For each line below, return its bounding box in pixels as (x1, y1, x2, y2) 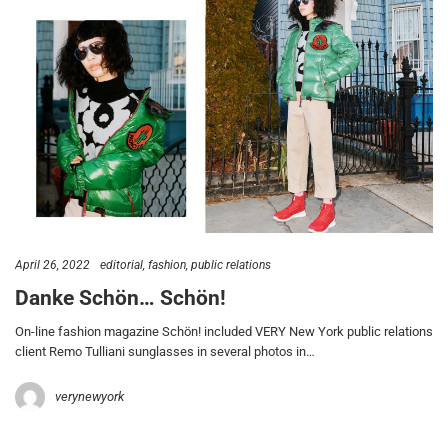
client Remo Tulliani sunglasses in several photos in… (15, 343, 315, 359)
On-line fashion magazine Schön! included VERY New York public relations (15, 323, 433, 339)
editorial (100, 257, 143, 272)
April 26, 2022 (15, 257, 90, 272)
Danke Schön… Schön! (15, 286, 226, 311)
